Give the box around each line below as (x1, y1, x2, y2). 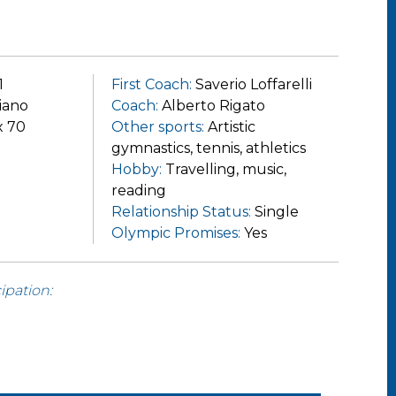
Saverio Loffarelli (194, 76, 312, 93)
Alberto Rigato (161, 97, 265, 114)
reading (110, 182, 166, 199)
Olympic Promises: (110, 225, 240, 241)
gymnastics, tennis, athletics (110, 140, 306, 156)
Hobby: (110, 161, 165, 178)
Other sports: (110, 118, 208, 135)
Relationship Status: (110, 203, 251, 220)
